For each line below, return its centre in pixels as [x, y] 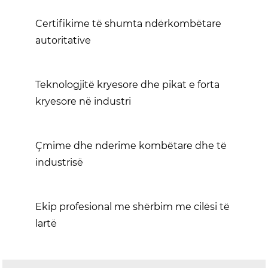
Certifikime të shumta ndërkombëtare [128, 23]
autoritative [63, 40]
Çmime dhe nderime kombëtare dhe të [131, 145]
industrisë [59, 162]
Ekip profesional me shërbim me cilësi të [133, 206]
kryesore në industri [83, 101]
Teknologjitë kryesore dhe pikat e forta [127, 84]
